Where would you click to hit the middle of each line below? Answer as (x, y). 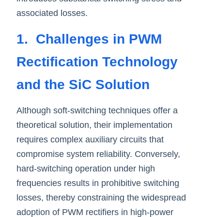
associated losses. (52, 13)
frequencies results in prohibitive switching (98, 183)
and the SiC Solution (83, 85)
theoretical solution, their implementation (94, 125)
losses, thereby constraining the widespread (101, 198)
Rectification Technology (97, 62)
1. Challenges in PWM (89, 39)
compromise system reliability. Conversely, (98, 154)
